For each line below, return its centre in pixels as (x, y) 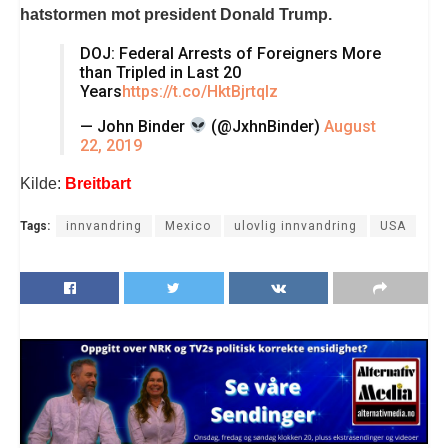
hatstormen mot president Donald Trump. (176, 14)
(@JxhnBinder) (266, 126)
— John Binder (134, 126)
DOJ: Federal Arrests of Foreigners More (230, 53)
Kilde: (42, 183)
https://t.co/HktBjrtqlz (200, 91)
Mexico (188, 225)
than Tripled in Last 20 (160, 72)
